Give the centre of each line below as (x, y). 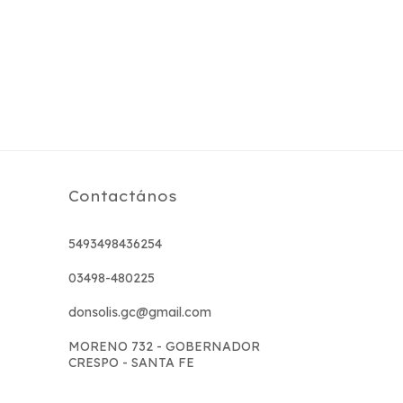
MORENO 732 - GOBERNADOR (164, 346)
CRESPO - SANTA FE (131, 363)
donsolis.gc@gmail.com (140, 312)
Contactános (123, 196)
